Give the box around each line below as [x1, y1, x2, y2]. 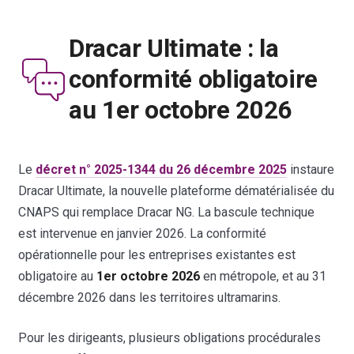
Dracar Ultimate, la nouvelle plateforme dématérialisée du [18, 183, 335, 198]
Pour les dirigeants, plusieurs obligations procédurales [18, 330, 322, 345]
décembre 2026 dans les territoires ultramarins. [18, 289, 281, 305]
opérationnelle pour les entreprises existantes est [18, 247, 296, 262]
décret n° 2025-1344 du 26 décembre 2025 [36, 161, 288, 177]
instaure [287, 161, 335, 177]
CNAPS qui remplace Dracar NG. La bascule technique [18, 204, 315, 220]
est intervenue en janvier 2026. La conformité [18, 225, 267, 241]
